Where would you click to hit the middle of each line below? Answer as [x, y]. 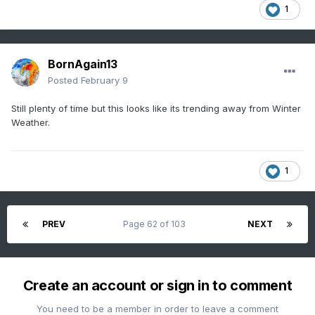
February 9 [104, 81]
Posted [64, 81]
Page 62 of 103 [156, 224]
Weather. [32, 123]
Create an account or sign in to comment [157, 286]
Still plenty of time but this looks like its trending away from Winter [156, 109]
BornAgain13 [83, 64]
